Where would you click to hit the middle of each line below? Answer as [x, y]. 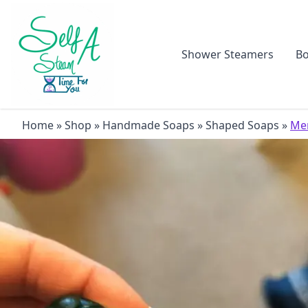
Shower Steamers [227, 54]
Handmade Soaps [148, 125]
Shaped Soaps [242, 125]
